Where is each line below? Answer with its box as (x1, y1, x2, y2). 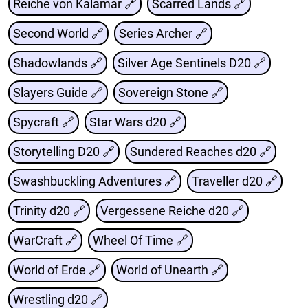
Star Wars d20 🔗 (89, 115, 181, 130)
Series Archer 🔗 (119, 26, 208, 41)
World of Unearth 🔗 (116, 263, 223, 278)
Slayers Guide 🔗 (13, 85, 103, 100)
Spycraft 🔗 (13, 115, 74, 130)
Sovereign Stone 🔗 (118, 85, 223, 100)
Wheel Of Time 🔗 (93, 233, 188, 248)
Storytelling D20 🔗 (13, 144, 115, 159)
